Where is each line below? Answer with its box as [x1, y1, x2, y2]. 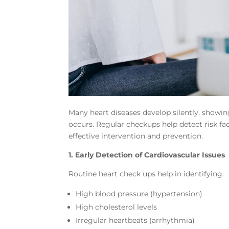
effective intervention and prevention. [68, 131, 203, 141]
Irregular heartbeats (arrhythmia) [76, 215, 195, 225]
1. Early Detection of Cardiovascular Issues [68, 150, 225, 159]
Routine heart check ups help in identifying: [68, 169, 224, 178]
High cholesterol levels [76, 202, 157, 212]
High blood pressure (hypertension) [76, 189, 203, 198]
